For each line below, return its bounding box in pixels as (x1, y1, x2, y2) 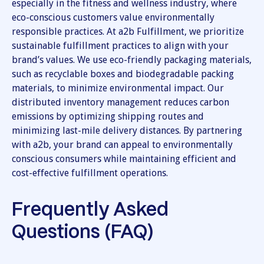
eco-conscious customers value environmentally (12, 11, 214, 23)
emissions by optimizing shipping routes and (12, 110, 204, 122)
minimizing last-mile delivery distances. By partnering (12, 124, 242, 136)
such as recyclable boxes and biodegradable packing (12, 68, 234, 80)
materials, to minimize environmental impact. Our (12, 82, 224, 94)
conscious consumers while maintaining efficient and (12, 153, 236, 164)
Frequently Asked (12, 201, 169, 219)
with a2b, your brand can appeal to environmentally (12, 138, 233, 150)
